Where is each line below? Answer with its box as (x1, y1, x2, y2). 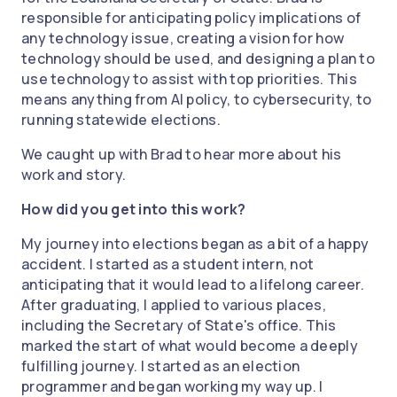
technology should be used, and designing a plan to (21, 49, 375, 69)
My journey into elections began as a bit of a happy (21, 234, 370, 254)
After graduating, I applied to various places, (21, 295, 326, 315)
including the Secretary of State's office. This (21, 315, 337, 336)
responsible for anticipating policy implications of (21, 8, 362, 28)
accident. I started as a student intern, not (21, 254, 315, 275)
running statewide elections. (21, 110, 224, 130)
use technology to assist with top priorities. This (21, 69, 357, 90)
